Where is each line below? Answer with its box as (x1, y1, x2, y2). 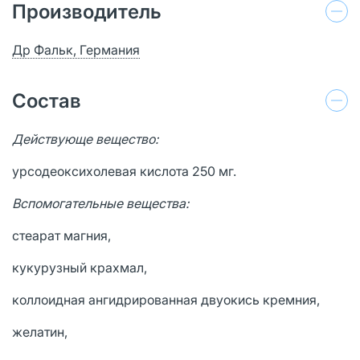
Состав (12, 88, 81, 112)
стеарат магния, (12, 227, 111, 243)
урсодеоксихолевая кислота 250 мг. (12, 162, 236, 179)
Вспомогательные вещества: (12, 194, 189, 211)
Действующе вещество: (12, 130, 158, 147)
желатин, (12, 323, 67, 340)
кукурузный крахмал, (12, 259, 147, 276)
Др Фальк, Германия (12, 41, 140, 58)
